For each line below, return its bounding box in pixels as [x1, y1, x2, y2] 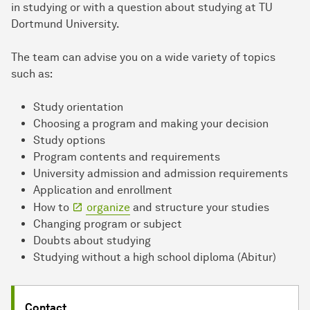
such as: [11, 67, 53, 81]
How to [33, 201, 72, 215]
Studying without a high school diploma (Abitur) [33, 250, 276, 264]
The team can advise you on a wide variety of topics [11, 51, 275, 64]
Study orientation [33, 100, 123, 114]
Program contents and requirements [33, 150, 220, 164]
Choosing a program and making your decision [33, 117, 268, 131]
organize [86, 201, 130, 215]
